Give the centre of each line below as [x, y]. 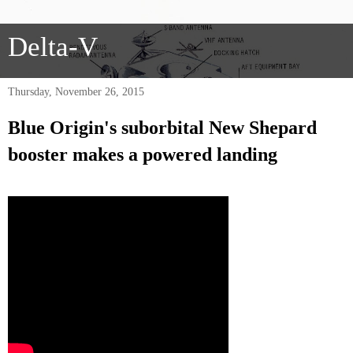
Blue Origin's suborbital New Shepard [162, 128]
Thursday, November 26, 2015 [76, 92]
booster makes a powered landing [143, 154]
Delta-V [53, 46]
